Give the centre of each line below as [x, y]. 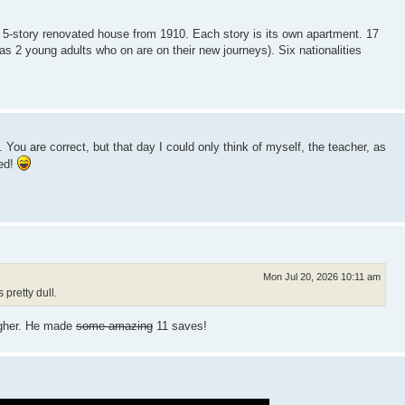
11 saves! [180, 325]
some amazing [114, 325]
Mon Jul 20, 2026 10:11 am [321, 277]
